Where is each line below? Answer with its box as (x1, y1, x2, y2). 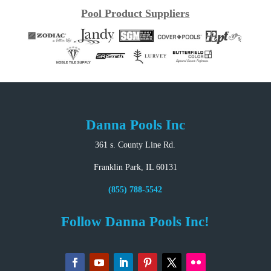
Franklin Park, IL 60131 (93, 163, 177, 172)
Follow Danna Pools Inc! (61, 214, 210, 230)
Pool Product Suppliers (81, 7, 190, 20)
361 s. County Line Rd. (95, 140, 176, 150)
